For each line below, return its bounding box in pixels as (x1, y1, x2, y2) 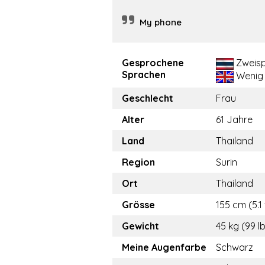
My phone (140, 17, 182, 28)
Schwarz (216, 241, 253, 254)
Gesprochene (122, 57, 184, 69)
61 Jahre (216, 114, 253, 126)
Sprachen (122, 69, 166, 81)
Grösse (122, 199, 155, 211)
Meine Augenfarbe (122, 241, 206, 254)
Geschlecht (122, 92, 173, 105)
